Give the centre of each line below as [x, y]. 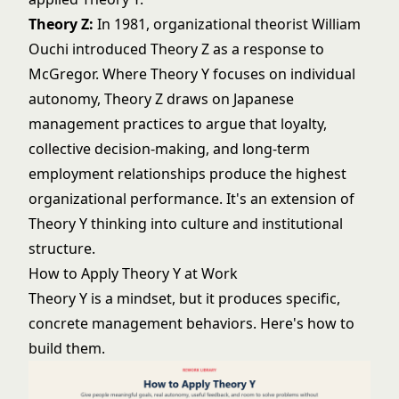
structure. [62, 248]
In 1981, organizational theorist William [227, 24]
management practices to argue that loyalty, [178, 124]
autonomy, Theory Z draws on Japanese [161, 99]
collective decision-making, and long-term [169, 149]
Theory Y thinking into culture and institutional [186, 224]
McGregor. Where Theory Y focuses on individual [192, 74]
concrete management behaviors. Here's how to [191, 323]
